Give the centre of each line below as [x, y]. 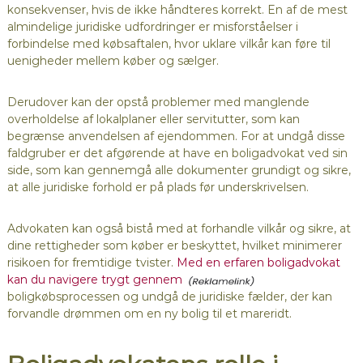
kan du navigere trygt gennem [94, 280]
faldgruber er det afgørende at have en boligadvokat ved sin [177, 154]
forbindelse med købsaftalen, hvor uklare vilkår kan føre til [169, 44]
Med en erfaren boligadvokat [258, 263]
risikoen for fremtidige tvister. [92, 263]
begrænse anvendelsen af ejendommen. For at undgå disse [176, 137]
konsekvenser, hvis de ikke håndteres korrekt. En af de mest [177, 10]
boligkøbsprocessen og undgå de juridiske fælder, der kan [169, 297]
